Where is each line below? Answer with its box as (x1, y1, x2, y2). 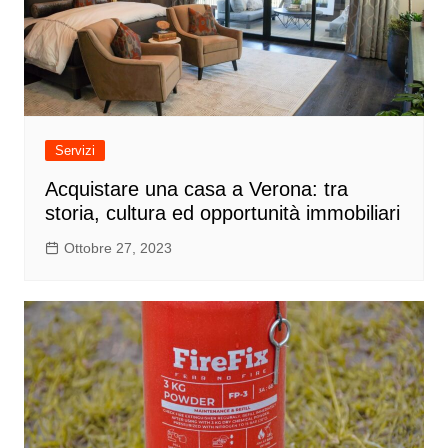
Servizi (54, 142, 95, 158)
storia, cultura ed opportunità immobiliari (44, 201, 400, 224)
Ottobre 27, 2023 (63, 239, 172, 256)
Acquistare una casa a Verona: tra (44, 177, 348, 200)
